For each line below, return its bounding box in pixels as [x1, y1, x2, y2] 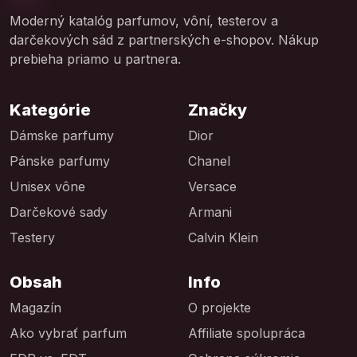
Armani [188, 204, 232, 221]
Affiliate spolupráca [188, 325, 305, 342]
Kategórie [10, 100, 91, 120]
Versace [188, 178, 237, 195]
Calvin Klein [188, 229, 258, 246]
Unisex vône [10, 178, 85, 195]
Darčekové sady [10, 204, 108, 221]
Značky [188, 100, 247, 120]
